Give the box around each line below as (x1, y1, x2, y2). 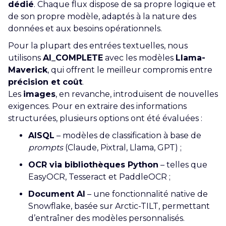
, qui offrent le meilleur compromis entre (47, 65, 212, 75)
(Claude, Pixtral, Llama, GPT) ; (63, 142, 182, 152)
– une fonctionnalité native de (85, 189, 208, 199)
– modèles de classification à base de (54, 130, 201, 140)
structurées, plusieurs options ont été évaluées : (8, 113, 202, 123)
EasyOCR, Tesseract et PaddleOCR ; (28, 172, 171, 182)
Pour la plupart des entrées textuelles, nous (8, 40, 188, 50)
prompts (28, 142, 63, 152)
